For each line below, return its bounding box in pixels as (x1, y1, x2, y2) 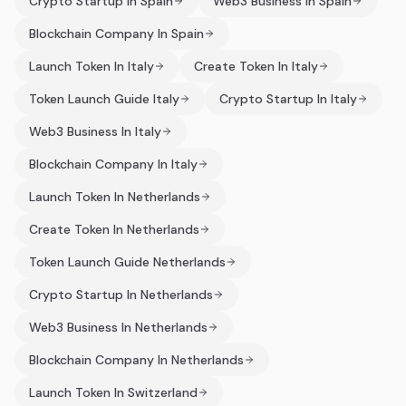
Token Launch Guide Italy (29, 91, 179, 107)
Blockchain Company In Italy (29, 156, 198, 172)
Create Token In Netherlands (29, 221, 199, 237)
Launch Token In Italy (29, 58, 154, 74)
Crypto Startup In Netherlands (29, 286, 213, 303)
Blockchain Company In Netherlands (29, 352, 244, 368)
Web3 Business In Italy (29, 123, 161, 140)
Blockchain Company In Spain (29, 25, 204, 42)
